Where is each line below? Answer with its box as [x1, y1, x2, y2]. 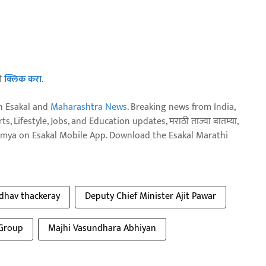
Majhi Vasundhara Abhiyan [48, 220, 156, 236]
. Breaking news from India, [127, 99, 235, 115]
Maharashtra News [50, 99, 127, 115]
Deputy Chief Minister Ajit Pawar [85, 188, 216, 204]
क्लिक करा [4, 71, 42, 87]
